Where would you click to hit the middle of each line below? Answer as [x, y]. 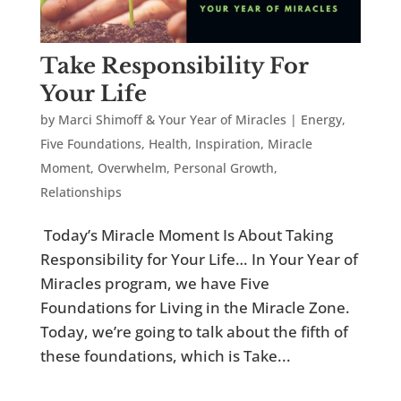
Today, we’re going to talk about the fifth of [194, 332]
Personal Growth [223, 168]
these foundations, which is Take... [165, 356]
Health [168, 144]
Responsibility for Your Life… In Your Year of [199, 260]
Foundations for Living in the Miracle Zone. [195, 308]
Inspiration [227, 144]
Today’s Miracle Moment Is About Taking [186, 235]
